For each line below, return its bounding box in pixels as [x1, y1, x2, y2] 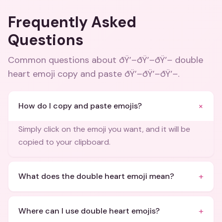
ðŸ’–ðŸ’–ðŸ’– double [119, 54, 203, 66]
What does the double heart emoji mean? [18, 171, 174, 181]
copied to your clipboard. [18, 137, 111, 147]
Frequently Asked [8, 12, 136, 32]
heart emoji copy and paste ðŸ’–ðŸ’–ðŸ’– [8, 68, 178, 80]
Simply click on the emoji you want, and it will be [18, 124, 190, 134]
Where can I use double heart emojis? [18, 206, 160, 216]
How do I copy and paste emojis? [18, 101, 142, 111]
